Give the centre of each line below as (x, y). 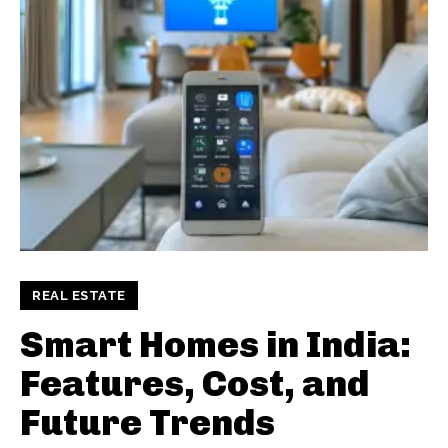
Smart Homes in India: (215, 344)
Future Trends (147, 422)
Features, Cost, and (194, 383)
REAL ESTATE (79, 295)
